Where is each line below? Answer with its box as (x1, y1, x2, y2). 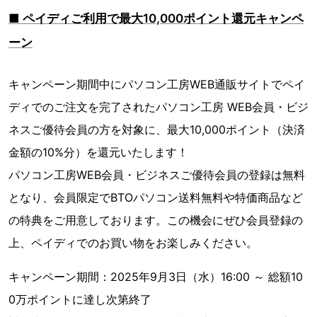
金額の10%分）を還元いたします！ (8, 145, 188, 160)
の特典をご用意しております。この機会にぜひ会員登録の (8, 213, 303, 228)
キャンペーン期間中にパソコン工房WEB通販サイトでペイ (8, 77, 305, 92)
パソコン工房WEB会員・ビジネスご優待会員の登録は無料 (8, 168, 305, 183)
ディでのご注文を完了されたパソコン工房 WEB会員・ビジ (8, 100, 309, 115)
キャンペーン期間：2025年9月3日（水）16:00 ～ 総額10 (8, 270, 303, 284)
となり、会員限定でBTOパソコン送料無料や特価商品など (8, 190, 303, 205)
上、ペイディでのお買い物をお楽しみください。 (8, 236, 258, 250)
